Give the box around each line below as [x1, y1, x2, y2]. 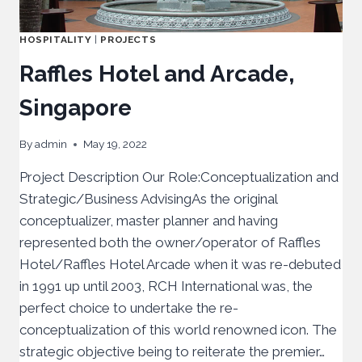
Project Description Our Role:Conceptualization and [19, 169, 339, 186]
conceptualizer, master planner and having [19, 213, 278, 229]
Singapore [19, 94, 132, 121]
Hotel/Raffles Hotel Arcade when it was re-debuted [19, 256, 341, 273]
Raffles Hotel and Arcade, [19, 60, 294, 87]
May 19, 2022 [83, 137, 148, 151]
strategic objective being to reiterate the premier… [19, 343, 325, 360]
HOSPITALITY [19, 33, 92, 45]
